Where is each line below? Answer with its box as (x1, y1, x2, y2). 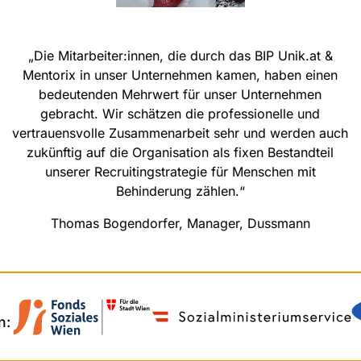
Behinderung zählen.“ (115, 182, 245, 199)
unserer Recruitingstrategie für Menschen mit (44, 163, 316, 180)
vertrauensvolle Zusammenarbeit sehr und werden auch (12, 124, 349, 141)
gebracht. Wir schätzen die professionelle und (40, 105, 321, 122)
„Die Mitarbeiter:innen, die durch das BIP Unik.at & (27, 47, 333, 64)
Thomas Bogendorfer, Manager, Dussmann (50, 214, 310, 231)
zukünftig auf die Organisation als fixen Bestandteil (27, 143, 334, 160)
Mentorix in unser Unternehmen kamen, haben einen (23, 66, 338, 83)
